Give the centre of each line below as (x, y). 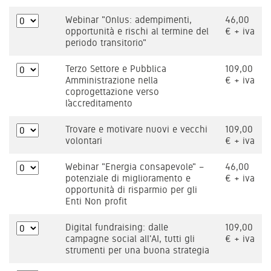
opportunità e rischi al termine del (137, 31)
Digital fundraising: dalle (117, 227)
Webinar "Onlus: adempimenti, (129, 20)
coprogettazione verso (112, 92)
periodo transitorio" (106, 43)
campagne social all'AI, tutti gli (130, 239)
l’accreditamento (99, 103)
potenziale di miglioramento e (128, 178)
